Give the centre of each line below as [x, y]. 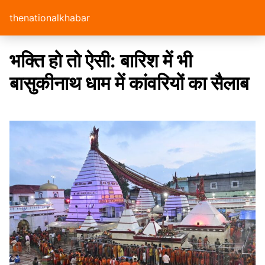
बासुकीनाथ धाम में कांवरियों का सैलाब [129, 83]
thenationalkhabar [50, 18]
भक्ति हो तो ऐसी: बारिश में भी [101, 61]
